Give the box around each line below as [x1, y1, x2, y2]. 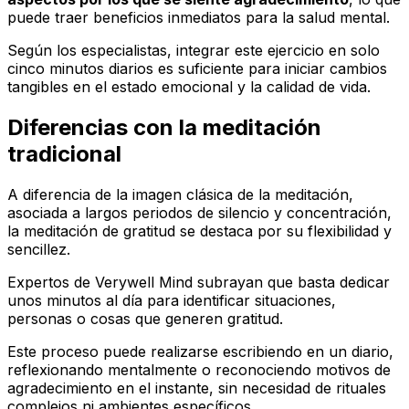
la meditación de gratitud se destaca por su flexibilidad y [7, 221, 392, 240]
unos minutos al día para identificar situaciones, [7, 290, 336, 309]
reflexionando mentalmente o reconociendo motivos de [7, 360, 391, 379]
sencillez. [7, 239, 70, 258]
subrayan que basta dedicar [193, 272, 390, 291]
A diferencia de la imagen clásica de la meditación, [7, 184, 353, 204]
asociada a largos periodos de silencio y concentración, [7, 203, 392, 222]
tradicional [7, 140, 121, 167]
